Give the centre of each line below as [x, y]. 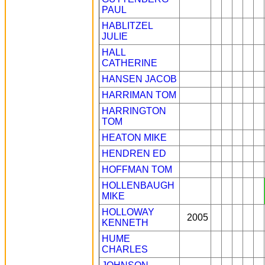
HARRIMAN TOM [139, 95]
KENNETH [125, 223]
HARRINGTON [134, 111]
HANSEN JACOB [139, 79]
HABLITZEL [127, 26]
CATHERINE [130, 63]
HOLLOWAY [128, 212]
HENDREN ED [134, 153]
